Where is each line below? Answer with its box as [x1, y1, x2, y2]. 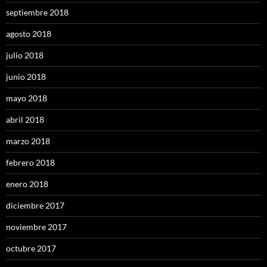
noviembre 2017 [6, 222, 67, 232]
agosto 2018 [6, 29, 51, 39]
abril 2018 [6, 114, 44, 125]
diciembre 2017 [6, 200, 64, 211]
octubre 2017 [6, 243, 56, 254]
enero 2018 [6, 179, 48, 190]
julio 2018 [6, 50, 44, 61]
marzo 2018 [6, 136, 50, 147]
